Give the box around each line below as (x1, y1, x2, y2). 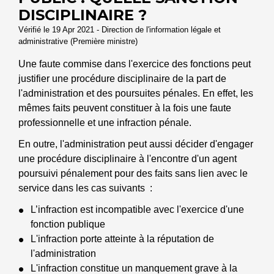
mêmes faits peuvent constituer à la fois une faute (18, 102, 231, 113)
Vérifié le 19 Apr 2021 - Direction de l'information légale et (18, 24, 221, 34)
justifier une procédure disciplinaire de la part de (18, 73, 226, 84)
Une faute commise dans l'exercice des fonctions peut (18, 58, 251, 69)
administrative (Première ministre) (18, 36, 138, 46)
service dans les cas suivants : (18, 182, 152, 193)
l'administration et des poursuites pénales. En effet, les (18, 87, 253, 98)
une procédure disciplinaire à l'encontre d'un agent (18, 153, 237, 164)
